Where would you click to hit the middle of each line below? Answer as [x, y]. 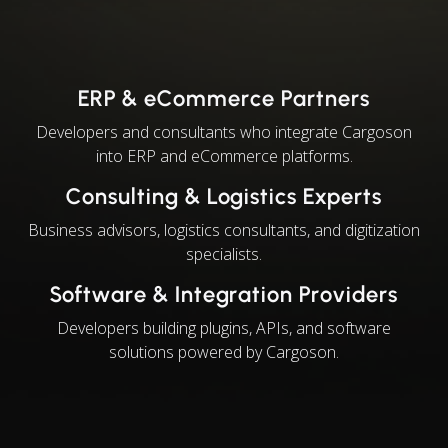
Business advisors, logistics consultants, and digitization [224, 230]
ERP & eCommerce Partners [224, 98]
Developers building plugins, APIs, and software [224, 328]
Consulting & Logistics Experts [224, 196]
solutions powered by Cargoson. [224, 352]
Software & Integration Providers [224, 294]
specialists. [224, 254]
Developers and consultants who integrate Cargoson [224, 132]
